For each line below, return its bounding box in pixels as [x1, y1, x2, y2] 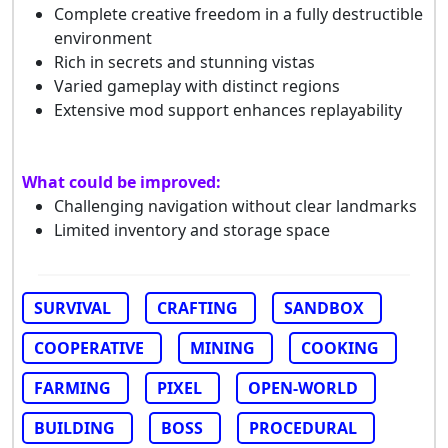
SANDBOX [284, 297, 364, 320]
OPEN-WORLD [248, 377, 358, 400]
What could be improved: [22, 171, 221, 194]
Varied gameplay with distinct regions [54, 75, 340, 98]
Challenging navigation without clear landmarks [54, 195, 417, 218]
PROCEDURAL [249, 417, 357, 440]
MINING [190, 337, 255, 360]
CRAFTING [157, 297, 238, 320]
